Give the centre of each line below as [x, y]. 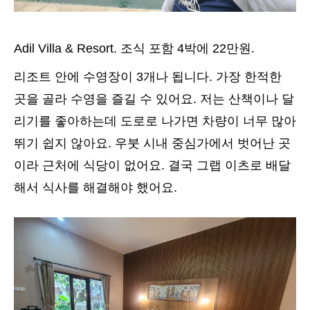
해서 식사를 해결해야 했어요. [97, 187]
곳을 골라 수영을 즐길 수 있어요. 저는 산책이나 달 [154, 99]
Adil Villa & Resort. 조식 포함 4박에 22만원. [134, 48]
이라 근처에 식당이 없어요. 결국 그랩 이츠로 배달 [152, 165]
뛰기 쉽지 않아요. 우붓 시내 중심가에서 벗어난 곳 [152, 143]
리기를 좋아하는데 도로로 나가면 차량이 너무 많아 [155, 121]
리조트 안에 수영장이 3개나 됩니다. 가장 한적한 [148, 76]
